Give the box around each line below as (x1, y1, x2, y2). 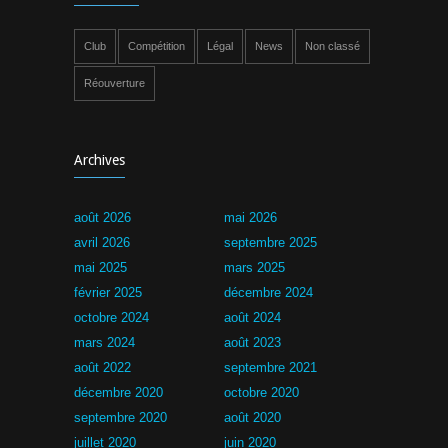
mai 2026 (224, 210, 277, 225)
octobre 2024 (74, 310, 149, 325)
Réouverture (84, 77, 145, 89)
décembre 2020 (74, 385, 163, 400)
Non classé (305, 40, 360, 52)
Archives (74, 152, 125, 168)
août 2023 (224, 335, 281, 350)
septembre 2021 (224, 360, 317, 375)
